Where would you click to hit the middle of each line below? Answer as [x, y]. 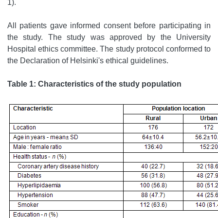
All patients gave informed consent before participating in [109, 26]
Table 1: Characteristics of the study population [94, 84]
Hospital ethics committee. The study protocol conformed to [109, 49]
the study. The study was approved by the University [109, 37]
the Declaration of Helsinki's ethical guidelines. [88, 61]
